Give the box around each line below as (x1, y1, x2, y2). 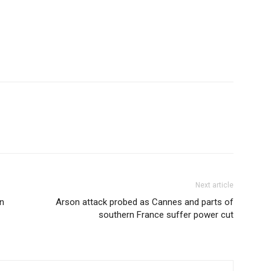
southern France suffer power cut (99, 209, 233, 220)
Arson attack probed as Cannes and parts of (56, 197, 233, 207)
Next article (195, 181, 233, 189)
